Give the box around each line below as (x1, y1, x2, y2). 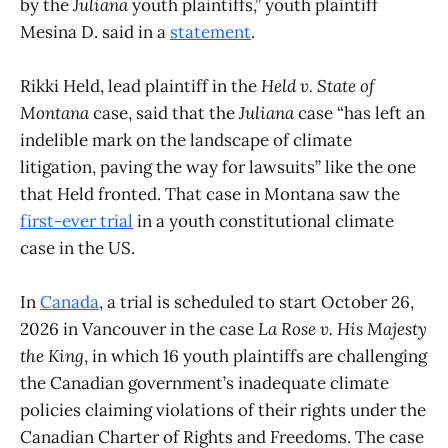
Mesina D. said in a (20, 21, 170, 44)
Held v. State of (261, 75, 375, 98)
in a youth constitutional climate (133, 210, 394, 233)
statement (170, 21, 251, 44)
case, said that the (89, 102, 239, 125)
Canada (40, 291, 99, 314)
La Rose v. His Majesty (258, 318, 427, 341)
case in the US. (20, 237, 135, 260)
